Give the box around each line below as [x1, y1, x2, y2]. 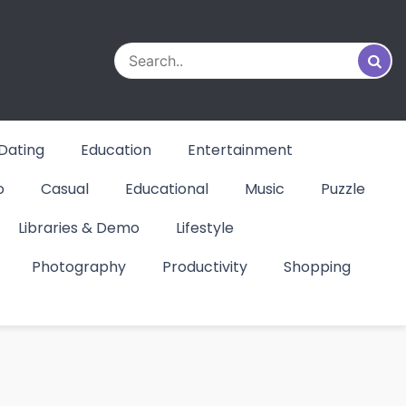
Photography [32, 256, 126, 277]
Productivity [162, 256, 247, 277]
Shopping [284, 256, 351, 277]
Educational [125, 179, 208, 199]
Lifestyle [176, 217, 234, 238]
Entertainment [188, 140, 293, 160]
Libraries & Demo [18, 217, 140, 238]
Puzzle [321, 179, 365, 199]
